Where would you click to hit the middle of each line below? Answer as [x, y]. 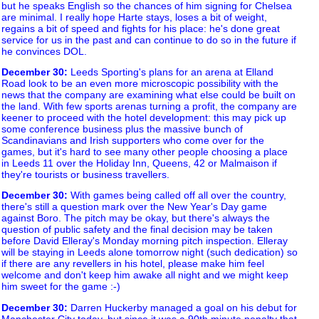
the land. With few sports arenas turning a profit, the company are [149, 106]
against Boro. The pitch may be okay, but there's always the [136, 218]
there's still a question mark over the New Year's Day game [134, 207]
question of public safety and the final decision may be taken [137, 230]
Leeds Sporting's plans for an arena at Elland [171, 72]
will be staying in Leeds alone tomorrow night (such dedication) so [150, 252]
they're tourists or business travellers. [85, 174]
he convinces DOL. [44, 51]
